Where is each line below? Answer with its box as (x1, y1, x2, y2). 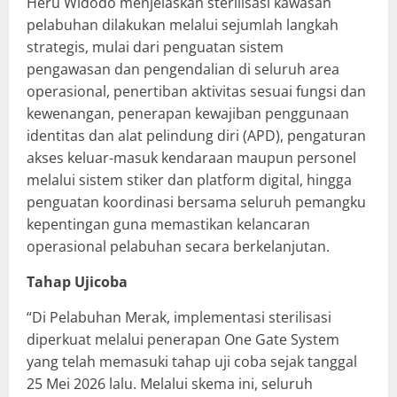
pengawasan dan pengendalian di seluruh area (27, 59, 339, 80)
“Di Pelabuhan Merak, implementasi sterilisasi (27, 307, 331, 328)
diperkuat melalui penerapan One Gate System (27, 330, 339, 350)
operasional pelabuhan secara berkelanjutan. (27, 237, 330, 257)
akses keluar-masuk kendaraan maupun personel (27, 148, 356, 168)
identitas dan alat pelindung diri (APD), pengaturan (27, 126, 366, 146)
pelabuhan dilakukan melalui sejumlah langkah (27, 15, 339, 35)
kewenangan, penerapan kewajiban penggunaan (27, 104, 349, 124)
